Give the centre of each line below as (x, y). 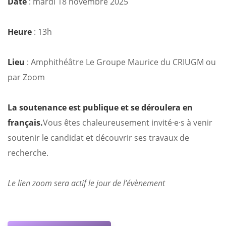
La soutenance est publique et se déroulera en (100, 108)
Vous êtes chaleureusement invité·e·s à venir (128, 123)
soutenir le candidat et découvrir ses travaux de (98, 138)
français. (25, 123)
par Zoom (26, 77)
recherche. (28, 153)
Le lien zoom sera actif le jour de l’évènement (86, 183)
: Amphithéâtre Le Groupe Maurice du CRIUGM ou (120, 62)
